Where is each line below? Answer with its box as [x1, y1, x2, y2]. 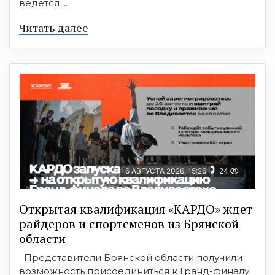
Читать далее [19, 20, 88, 35]
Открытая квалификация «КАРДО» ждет [19, 200, 252, 217]
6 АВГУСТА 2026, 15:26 [125, 166, 206, 176]
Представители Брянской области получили [19, 251, 242, 263]
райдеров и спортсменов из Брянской [19, 215, 239, 232]
